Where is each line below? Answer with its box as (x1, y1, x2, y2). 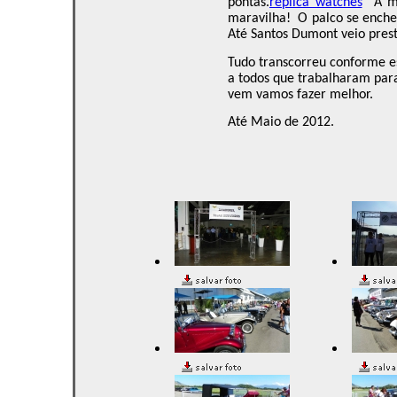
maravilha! (228, 12, 291, 27)
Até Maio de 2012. (228, 114, 334, 129)
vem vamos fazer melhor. (228, 87, 373, 102)
